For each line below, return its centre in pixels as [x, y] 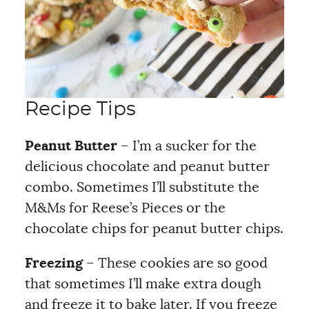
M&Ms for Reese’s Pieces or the [125, 208]
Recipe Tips [80, 110]
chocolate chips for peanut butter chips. [154, 229]
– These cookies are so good [175, 263]
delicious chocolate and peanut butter [147, 167]
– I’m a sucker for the [187, 146]
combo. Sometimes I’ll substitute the [142, 188]
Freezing [53, 263]
